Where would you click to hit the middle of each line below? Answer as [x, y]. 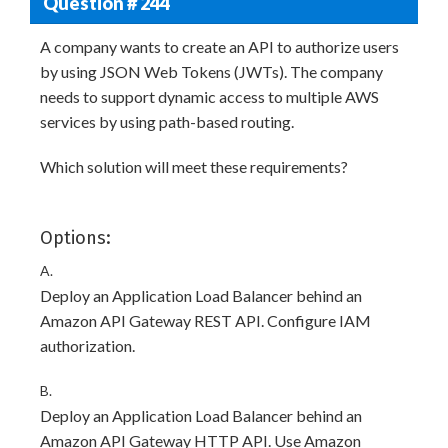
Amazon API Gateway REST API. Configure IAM [205, 320]
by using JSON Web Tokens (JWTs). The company [211, 71]
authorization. [87, 345]
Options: [75, 238]
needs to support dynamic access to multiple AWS [209, 96]
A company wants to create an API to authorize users [219, 46]
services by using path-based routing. [167, 121]
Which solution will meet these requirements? [194, 166]
